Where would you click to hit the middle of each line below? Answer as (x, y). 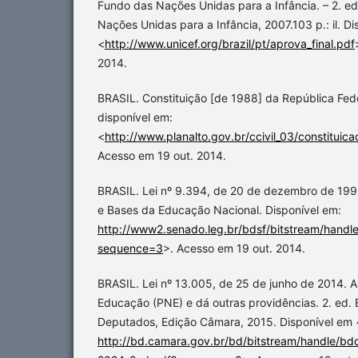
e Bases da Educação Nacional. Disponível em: (219, 209)
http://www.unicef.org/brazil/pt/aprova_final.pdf (230, 43)
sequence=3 (130, 248)
